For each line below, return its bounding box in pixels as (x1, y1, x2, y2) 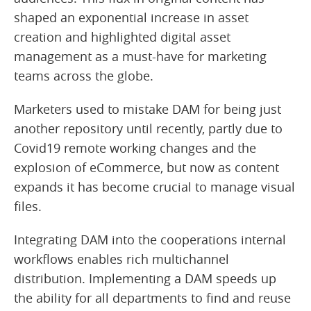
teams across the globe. (14, 67, 157, 85)
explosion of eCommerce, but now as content (14, 159, 279, 176)
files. (14, 198, 42, 215)
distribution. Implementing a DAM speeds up (14, 270, 276, 287)
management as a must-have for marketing (14, 48, 267, 65)
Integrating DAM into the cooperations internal (14, 231, 286, 249)
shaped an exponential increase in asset (14, 9, 249, 26)
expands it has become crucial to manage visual (14, 178, 295, 196)
